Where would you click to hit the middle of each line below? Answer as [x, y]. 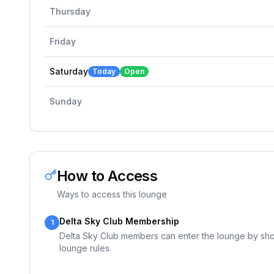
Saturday [69, 71]
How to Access [107, 176]
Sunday [66, 101]
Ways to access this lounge [112, 194]
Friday [63, 41]
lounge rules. [85, 248]
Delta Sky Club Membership [119, 221]
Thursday [70, 11]
